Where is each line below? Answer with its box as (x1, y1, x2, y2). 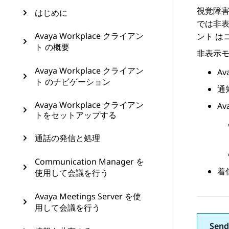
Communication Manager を (35, 156, 144, 167)
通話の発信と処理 (35, 132, 100, 144)
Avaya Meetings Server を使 (35, 191, 141, 202)
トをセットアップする (35, 109, 117, 121)
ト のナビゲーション (35, 76, 110, 87)
